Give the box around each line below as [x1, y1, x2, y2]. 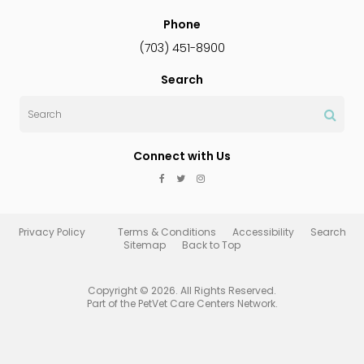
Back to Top [182, 237, 240, 252]
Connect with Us [133, 148, 231, 165]
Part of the [86, 296, 138, 310]
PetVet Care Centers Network [137, 296, 275, 310]
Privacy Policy [18, 224, 85, 239]
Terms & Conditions [117, 224, 216, 239]
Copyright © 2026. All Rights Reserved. [88, 283, 276, 297]
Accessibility [232, 224, 294, 239]
